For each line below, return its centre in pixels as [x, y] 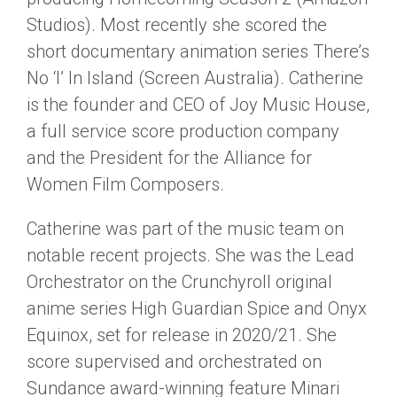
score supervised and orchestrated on [174, 362]
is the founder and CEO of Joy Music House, [198, 105]
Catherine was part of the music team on [185, 229]
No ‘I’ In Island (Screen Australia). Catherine [195, 78]
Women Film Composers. [125, 184]
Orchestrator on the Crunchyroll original [179, 282]
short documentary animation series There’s [198, 51]
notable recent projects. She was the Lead [191, 255]
